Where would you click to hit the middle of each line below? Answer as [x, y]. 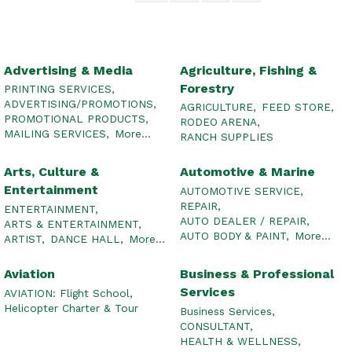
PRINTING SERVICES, [59, 88]
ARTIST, [24, 238]
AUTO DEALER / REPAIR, [245, 220]
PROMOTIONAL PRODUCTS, [76, 118]
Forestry [207, 88]
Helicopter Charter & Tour [71, 308]
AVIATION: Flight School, [68, 293]
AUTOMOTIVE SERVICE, [242, 191]
